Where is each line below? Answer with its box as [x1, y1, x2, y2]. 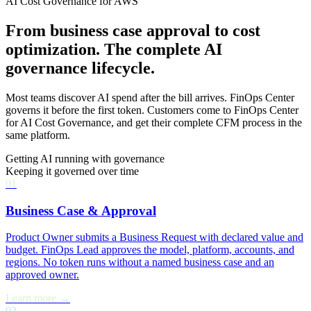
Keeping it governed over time [6, 165, 139, 177]
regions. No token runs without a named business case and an [6, 256, 274, 269]
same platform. [6, 128, 70, 141]
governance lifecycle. [6, 58, 155, 77]
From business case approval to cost [6, 21, 260, 40]
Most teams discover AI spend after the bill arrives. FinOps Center [6, 91, 294, 103]
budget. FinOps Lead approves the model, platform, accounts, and [6, 244, 294, 256]
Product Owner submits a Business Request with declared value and [6, 231, 303, 244]
